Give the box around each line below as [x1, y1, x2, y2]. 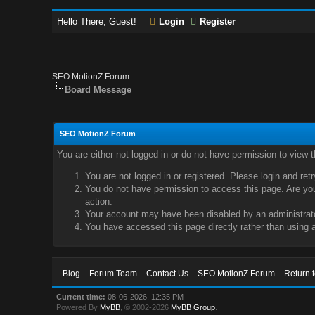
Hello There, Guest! [57, 16, 140, 27]
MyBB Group [171, 303, 216, 311]
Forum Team [89, 269, 138, 278]
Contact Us [146, 269, 189, 278]
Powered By [56, 303, 101, 311]
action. [84, 196, 112, 207]
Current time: [56, 292, 106, 301]
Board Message [65, 84, 132, 95]
